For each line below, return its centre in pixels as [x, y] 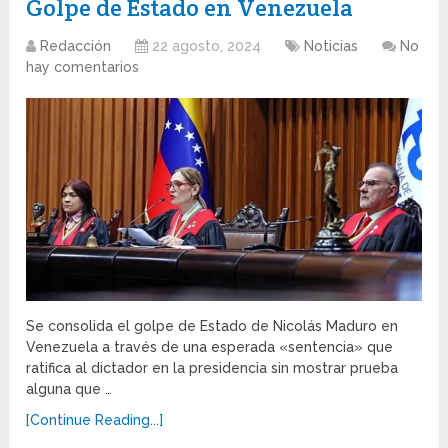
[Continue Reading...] [95, 420]
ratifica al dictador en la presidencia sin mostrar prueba [212, 368]
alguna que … [69, 389]
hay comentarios [83, 66]
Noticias [331, 45]
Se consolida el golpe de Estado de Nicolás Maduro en [212, 326]
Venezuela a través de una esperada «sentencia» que [210, 347]
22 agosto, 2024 [207, 45]
